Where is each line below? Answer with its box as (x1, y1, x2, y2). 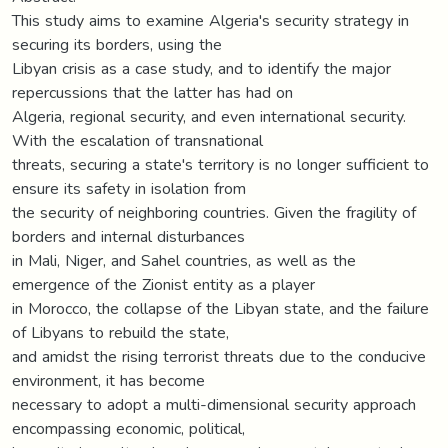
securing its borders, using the (12, 28, 222, 60)
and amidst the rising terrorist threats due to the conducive (12, 340, 426, 372)
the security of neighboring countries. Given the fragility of (12, 196, 416, 228)
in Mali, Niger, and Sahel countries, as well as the (12, 244, 356, 276)
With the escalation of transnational (12, 124, 263, 156)
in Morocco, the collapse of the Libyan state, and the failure (12, 292, 429, 324)
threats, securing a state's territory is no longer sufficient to (12, 148, 429, 180)
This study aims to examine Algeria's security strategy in (12, 4, 409, 36)
